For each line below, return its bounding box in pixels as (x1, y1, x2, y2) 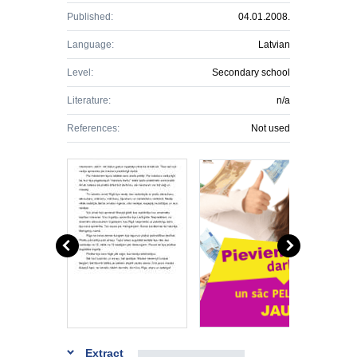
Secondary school (212, 67, 290, 78)
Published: (67, 11, 113, 22)
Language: (67, 39, 114, 50)
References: (67, 123, 120, 134)
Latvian (258, 39, 290, 50)
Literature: (67, 95, 111, 106)
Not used (251, 123, 290, 134)
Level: (67, 67, 93, 78)
